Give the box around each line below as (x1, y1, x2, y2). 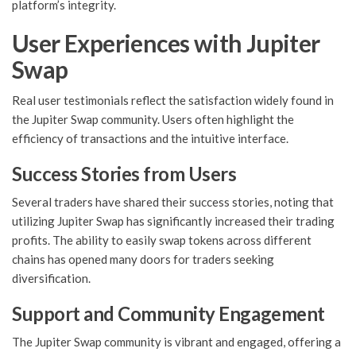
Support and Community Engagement (12, 302, 325, 326)
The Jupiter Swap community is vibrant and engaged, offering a (12, 335, 341, 350)
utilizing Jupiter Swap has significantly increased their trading (12, 214, 335, 229)
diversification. (12, 271, 91, 286)
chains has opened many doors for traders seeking (12, 252, 274, 267)
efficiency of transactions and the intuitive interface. (12, 131, 288, 146)
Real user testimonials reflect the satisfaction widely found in (12, 93, 334, 108)
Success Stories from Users (12, 162, 237, 186)
